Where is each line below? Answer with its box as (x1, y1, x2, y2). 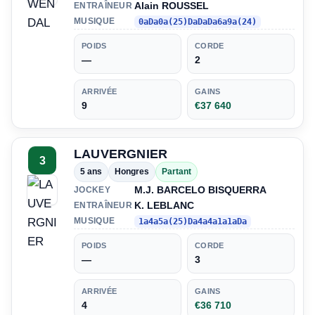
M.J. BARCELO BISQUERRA (134, 184, 266, 196)
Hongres (115, 167, 149, 177)
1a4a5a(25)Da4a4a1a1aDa (139, 217, 247, 227)
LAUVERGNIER (74, 147, 168, 162)
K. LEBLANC (134, 200, 194, 212)
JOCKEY (74, 184, 110, 195)
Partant (162, 167, 191, 177)
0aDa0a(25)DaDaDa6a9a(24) (139, 17, 257, 27)
